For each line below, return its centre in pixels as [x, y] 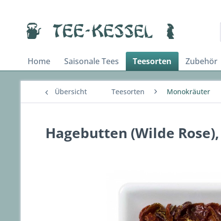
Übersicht [71, 92]
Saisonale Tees [92, 61]
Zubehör [202, 61]
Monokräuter [188, 92]
